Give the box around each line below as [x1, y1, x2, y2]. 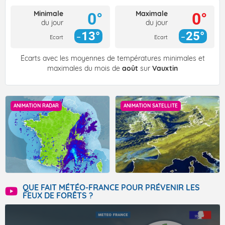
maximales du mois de [47, 64, 122, 73]
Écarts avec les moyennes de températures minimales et [20, 54, 205, 63]
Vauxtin [152, 64, 178, 73]
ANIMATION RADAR [14, 102, 59, 109]
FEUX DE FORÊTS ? [23, 190, 93, 201]
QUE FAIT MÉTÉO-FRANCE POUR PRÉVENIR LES [23, 182, 200, 193]
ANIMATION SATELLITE [124, 102, 178, 109]
